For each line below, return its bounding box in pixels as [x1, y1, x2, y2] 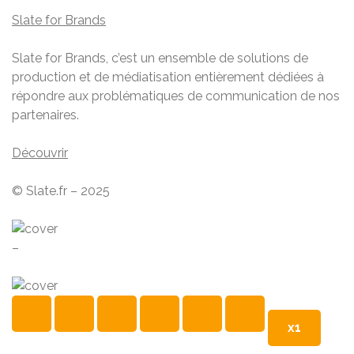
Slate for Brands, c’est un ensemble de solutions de [12, 50, 308, 66]
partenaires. [12, 107, 79, 122]
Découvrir [12, 145, 68, 160]
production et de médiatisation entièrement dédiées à [12, 69, 324, 85]
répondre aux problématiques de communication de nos [12, 88, 340, 104]
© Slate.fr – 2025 [12, 183, 110, 198]
